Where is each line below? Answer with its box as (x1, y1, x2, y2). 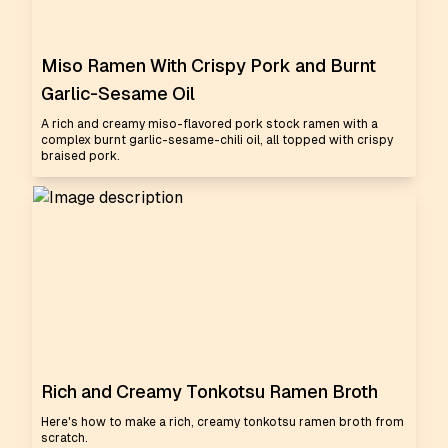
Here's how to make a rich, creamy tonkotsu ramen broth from (41, 415, 404, 429)
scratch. (41, 431, 88, 445)
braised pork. (41, 149, 120, 163)
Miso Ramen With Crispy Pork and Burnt (41, 55, 376, 76)
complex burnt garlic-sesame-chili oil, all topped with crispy (41, 133, 393, 147)
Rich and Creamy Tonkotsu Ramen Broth (41, 381, 378, 402)
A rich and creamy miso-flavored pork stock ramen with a (41, 117, 378, 131)
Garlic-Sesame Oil (41, 83, 195, 104)
